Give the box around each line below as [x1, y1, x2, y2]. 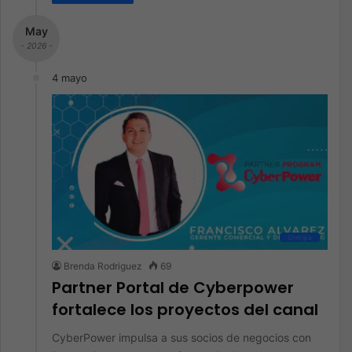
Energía [288, 233, 311, 241]
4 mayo [52, 71, 87, 84]
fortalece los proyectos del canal [52, 299, 318, 321]
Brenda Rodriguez [64, 260, 142, 272]
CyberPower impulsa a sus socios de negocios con [52, 331, 311, 344]
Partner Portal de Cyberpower [52, 277, 294, 299]
